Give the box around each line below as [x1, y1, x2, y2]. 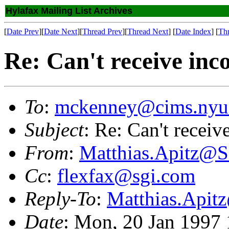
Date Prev [7, 27, 39, 36]
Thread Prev [82, 27, 122, 36]
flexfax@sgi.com [57, 164, 195, 187]
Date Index [175, 27, 211, 36]
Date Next [44, 27, 77, 36]
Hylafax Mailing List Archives [6, 6, 132, 16]
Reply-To [25, 187, 96, 210]
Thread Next [127, 27, 168, 36]
